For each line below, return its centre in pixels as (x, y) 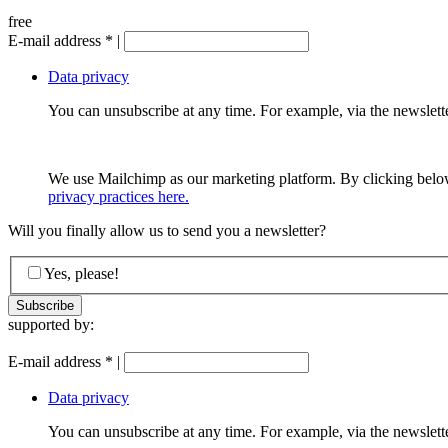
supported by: (51, 325)
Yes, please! (81, 274)
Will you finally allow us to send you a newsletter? (167, 230)
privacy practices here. (118, 196)
